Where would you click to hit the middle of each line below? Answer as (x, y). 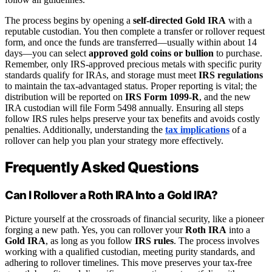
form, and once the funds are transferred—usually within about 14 (131, 42)
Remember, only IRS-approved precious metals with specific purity (133, 64)
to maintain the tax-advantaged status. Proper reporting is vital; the (131, 86)
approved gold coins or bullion (151, 53)
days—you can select (47, 53)
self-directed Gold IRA (179, 21)
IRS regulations (231, 75)
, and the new (225, 97)
